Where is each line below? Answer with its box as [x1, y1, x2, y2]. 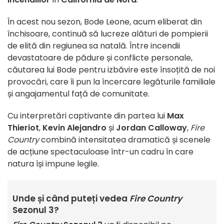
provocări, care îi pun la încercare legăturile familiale [7, 76, 215, 88]
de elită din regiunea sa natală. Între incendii [7, 40, 180, 52]
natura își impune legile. [7, 158, 99, 170]
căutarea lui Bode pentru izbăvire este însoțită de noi [7, 64, 215, 76]
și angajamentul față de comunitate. [7, 88, 149, 100]
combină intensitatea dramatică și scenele [39, 134, 210, 146]
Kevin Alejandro [42, 122, 106, 134]
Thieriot [7, 122, 39, 134]
